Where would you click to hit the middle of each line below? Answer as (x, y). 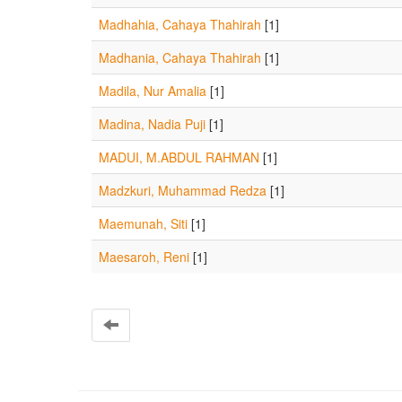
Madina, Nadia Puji (152, 124)
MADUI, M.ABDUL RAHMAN (179, 157)
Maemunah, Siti (143, 223)
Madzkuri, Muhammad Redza (183, 190)
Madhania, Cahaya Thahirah (180, 57)
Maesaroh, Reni (144, 257)
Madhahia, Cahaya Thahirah (180, 24)
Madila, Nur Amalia (153, 91)
